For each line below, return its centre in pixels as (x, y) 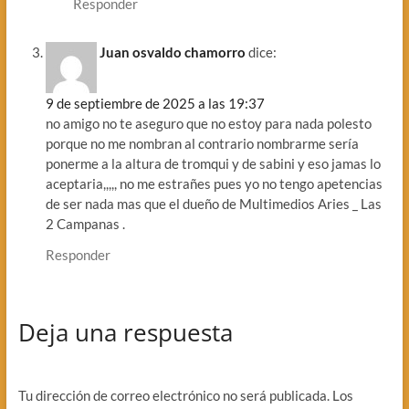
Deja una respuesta (125, 332)
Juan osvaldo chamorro (172, 52)
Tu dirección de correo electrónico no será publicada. (173, 395)
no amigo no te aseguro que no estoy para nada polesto (208, 123)
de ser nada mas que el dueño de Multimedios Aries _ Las (213, 203)
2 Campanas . (85, 223)
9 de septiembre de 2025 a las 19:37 (155, 103)
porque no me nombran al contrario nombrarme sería (202, 143)
